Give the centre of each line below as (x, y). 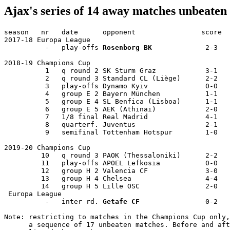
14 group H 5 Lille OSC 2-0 (115, 186)
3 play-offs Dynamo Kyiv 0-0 (115, 86)
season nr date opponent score (115, 32)
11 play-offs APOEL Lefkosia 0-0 (115, 163)
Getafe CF (121, 201)
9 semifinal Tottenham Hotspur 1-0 (115, 132)
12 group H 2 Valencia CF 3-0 (115, 170)
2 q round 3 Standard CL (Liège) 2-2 (115, 78)
